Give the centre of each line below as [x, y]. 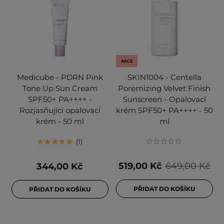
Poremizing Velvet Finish [164, 88]
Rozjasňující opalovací [60, 110]
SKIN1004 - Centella [164, 77]
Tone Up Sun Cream [60, 88]
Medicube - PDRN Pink [60, 77]
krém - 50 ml [60, 121]
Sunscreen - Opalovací [164, 99]
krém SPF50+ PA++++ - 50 [164, 110]
